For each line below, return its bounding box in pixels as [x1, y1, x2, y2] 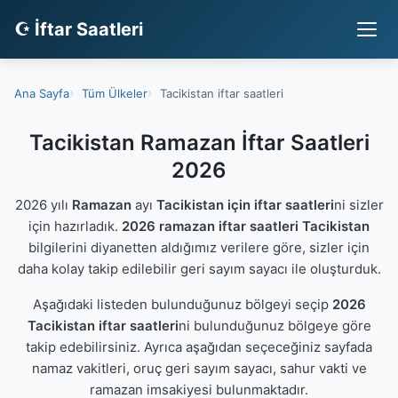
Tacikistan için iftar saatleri [155, 196, 334, 213]
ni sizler [333, 196, 384, 213]
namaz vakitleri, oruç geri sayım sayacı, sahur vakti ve [31, 360, 367, 377]
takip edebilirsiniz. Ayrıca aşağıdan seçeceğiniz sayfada [26, 338, 372, 355]
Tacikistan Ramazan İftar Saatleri [28, 130, 370, 155]
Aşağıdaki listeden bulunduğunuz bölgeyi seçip [32, 296, 332, 313]
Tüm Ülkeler [82, 85, 147, 100]
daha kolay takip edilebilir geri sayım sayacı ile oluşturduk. [17, 260, 381, 277]
